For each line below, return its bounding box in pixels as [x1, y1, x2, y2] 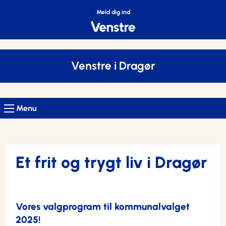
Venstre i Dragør [71, 59, 155, 73]
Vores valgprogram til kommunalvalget [16, 201, 190, 212]
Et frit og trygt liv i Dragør [16, 153, 207, 172]
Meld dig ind [96, 9, 130, 16]
